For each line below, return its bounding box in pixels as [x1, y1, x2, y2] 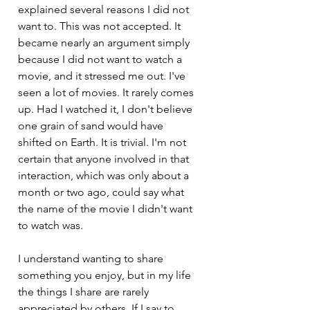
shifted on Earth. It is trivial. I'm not [18, 136, 189, 149]
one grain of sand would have [18, 119, 166, 133]
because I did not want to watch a [18, 53, 185, 66]
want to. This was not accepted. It [18, 19, 183, 33]
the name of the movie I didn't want [18, 202, 195, 216]
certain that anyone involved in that [18, 152, 192, 166]
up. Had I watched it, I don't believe [18, 102, 195, 116]
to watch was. [18, 219, 83, 232]
